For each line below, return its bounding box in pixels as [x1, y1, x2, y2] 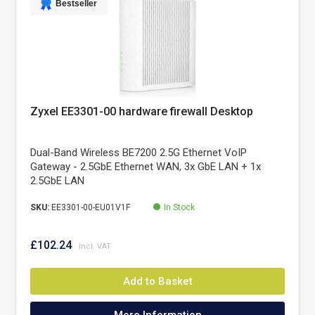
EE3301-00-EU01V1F [51, 202, 131, 212]
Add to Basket [122, 275, 193, 288]
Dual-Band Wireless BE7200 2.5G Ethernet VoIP [30, 146, 247, 159]
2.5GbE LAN [30, 174, 85, 187]
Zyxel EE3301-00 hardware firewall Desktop [30, 105, 254, 118]
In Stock [164, 202, 195, 212]
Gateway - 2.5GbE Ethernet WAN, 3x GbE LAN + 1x [30, 160, 262, 173]
